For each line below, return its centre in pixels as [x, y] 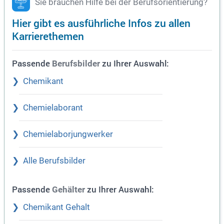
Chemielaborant [53, 108]
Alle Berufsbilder [54, 161]
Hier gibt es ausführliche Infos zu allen [101, 23]
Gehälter [68, 190]
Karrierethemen [48, 36]
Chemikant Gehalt [56, 207]
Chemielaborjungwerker [68, 134]
